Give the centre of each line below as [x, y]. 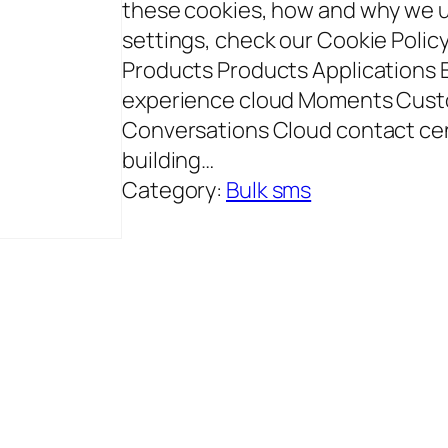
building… [168, 160]
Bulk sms [269, 190]
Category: [174, 190]
